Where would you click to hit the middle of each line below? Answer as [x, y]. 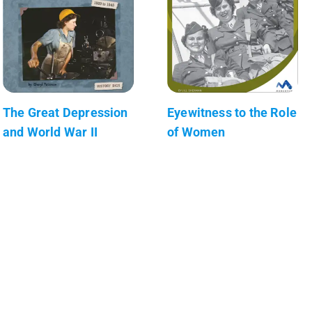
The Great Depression [65, 112]
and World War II [50, 132]
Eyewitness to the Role [232, 112]
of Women [196, 132]
